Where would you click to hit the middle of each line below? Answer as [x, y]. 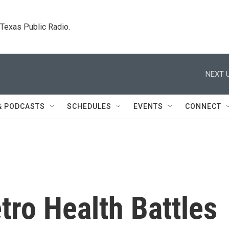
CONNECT [203, 106]
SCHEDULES [89, 106]
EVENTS [148, 106]
